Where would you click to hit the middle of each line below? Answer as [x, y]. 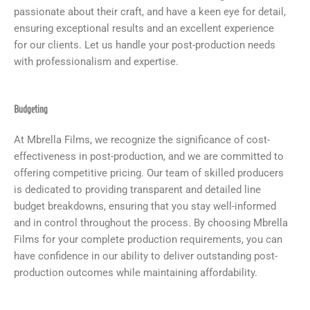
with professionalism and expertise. [96, 61]
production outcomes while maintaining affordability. [136, 273]
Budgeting [31, 110]
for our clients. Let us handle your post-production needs [145, 45]
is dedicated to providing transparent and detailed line [137, 190]
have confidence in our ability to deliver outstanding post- [146, 256]
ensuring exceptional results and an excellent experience [144, 28]
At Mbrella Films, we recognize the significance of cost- [142, 140]
